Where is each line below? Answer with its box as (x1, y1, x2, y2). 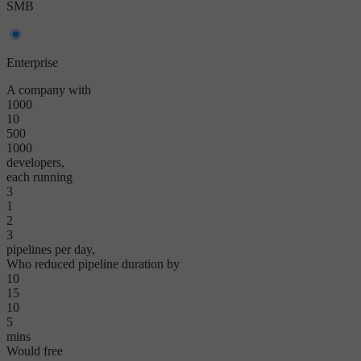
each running (6, 169, 73, 184)
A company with (6, 82, 91, 97)
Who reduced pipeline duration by (6, 256, 180, 271)
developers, (6, 155, 64, 169)
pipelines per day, (6, 242, 95, 256)
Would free (6, 343, 63, 358)
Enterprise (6, 55, 58, 69)
